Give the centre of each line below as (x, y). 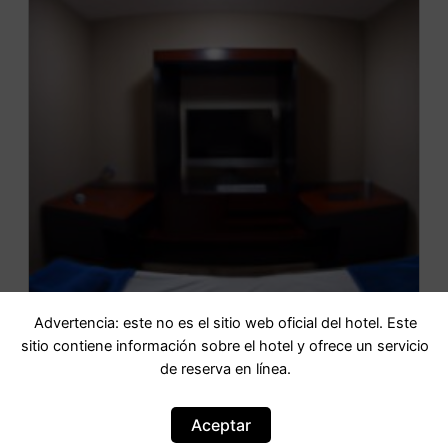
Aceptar (221, 424)
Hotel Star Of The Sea (224, 371)
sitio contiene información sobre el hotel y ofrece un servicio (225, 346)
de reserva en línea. (225, 369)
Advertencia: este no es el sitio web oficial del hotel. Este (225, 323)
